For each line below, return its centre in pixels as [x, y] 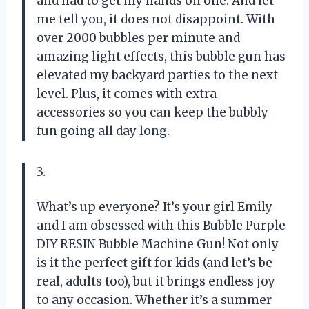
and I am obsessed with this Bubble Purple [161, 226]
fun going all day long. [103, 131]
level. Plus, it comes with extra [127, 94]
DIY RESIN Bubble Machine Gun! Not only [158, 245]
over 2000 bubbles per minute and [138, 38]
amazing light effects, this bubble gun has [161, 57]
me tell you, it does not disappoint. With [156, 20]
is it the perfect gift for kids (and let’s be [154, 263]
